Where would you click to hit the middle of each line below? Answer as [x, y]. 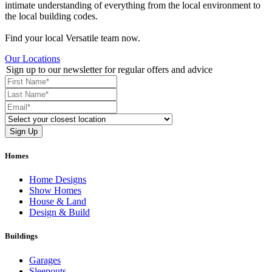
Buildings [21, 236]
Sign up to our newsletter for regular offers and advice [109, 69]
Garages [45, 260]
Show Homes [55, 191]
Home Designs [58, 180]
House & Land [58, 202]
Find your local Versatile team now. [73, 38]
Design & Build [59, 212]
